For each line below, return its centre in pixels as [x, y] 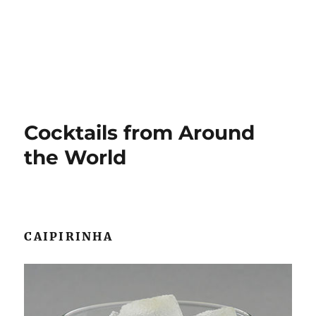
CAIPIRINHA [68, 236]
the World [75, 157]
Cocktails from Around [140, 132]
